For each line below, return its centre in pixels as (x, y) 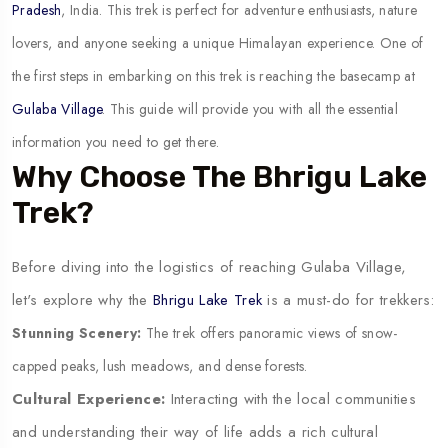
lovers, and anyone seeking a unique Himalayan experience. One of (218, 42)
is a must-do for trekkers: (348, 299)
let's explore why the (83, 299)
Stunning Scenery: (77, 332)
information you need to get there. (115, 141)
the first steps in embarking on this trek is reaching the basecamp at (214, 75)
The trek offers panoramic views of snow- (269, 332)
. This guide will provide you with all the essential (250, 108)
